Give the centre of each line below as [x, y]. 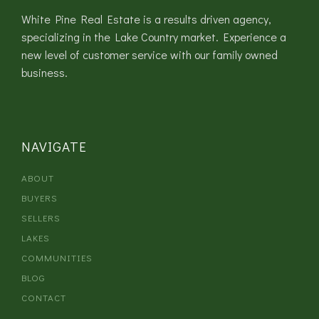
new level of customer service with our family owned [150, 54]
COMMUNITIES [57, 257]
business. [45, 72]
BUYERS [40, 197]
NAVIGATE [54, 146]
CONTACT [44, 297]
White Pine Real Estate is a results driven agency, [146, 19]
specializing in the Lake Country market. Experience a [154, 36]
